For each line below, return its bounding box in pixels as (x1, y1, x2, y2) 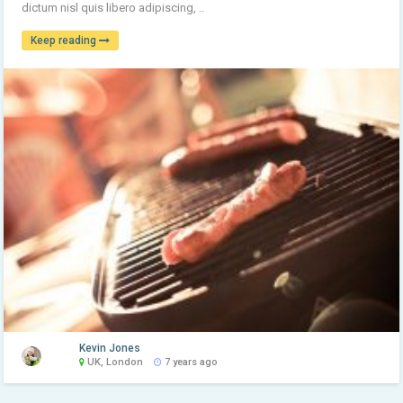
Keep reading (31, 33, 100, 47)
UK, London (85, 356, 144, 369)
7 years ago (162, 356, 219, 369)
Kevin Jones (79, 342, 141, 355)
